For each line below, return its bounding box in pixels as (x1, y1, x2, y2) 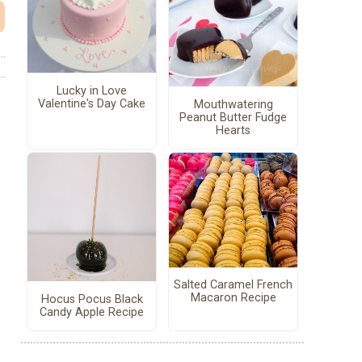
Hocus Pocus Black (40, 292, 143, 306)
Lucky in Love (57, 83, 127, 98)
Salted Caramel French (174, 278, 293, 293)
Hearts (216, 123, 250, 137)
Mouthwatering (193, 97, 273, 112)
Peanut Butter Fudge (179, 110, 287, 124)
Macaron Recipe (190, 291, 276, 305)
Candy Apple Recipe (40, 305, 144, 319)
